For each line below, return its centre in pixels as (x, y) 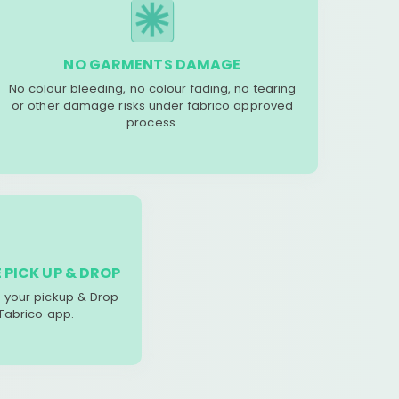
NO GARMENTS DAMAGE (152, 65)
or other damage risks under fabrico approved (152, 106)
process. (152, 122)
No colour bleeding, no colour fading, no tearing (152, 89)
